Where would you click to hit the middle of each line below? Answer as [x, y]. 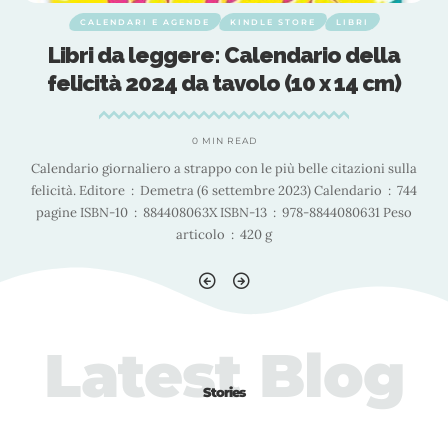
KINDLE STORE [272, 22]
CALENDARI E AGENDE [144, 22]
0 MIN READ [224, 140]
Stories [224, 392]
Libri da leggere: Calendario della [224, 55]
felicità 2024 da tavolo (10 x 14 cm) [224, 83]
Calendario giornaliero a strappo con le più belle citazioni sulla [224, 168]
